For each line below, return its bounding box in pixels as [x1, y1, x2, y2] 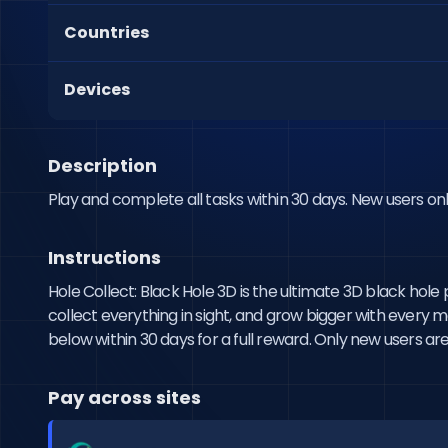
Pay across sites [48, 385, 201, 410]
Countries [64, 21, 149, 44]
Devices [64, 78, 130, 101]
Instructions [48, 245, 161, 270]
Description [48, 153, 157, 178]
